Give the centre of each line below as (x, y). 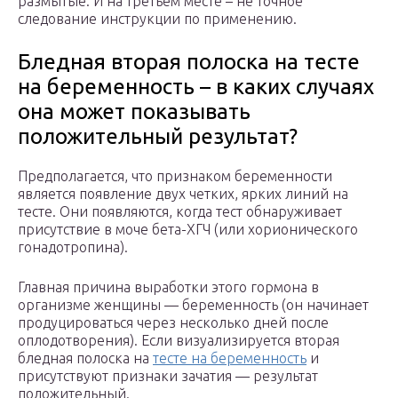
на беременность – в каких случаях (196, 87)
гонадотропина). (73, 247)
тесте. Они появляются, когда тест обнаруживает (180, 212)
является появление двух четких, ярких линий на (183, 194)
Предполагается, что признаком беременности (175, 176)
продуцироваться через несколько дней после (173, 323)
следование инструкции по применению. (157, 19)
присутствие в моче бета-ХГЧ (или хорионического (188, 230)
